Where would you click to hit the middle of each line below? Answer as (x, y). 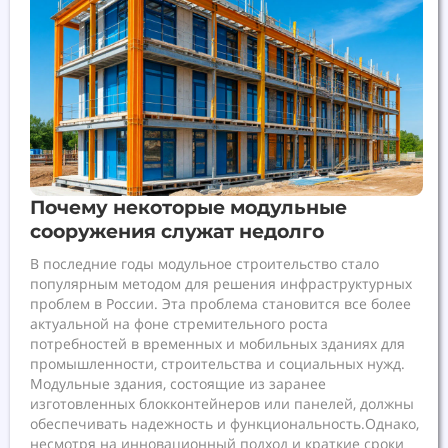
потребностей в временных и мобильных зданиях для (217, 344)
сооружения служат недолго (177, 232)
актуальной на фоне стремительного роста (179, 324)
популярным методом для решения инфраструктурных (221, 284)
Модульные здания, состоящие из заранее (178, 384)
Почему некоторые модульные (188, 208)
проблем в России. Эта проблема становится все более (220, 304)
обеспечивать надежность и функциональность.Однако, (224, 424)
